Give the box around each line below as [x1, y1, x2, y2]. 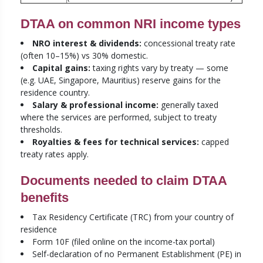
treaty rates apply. [21, 149, 89, 160]
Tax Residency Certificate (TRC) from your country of [32, 211, 234, 223]
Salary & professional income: [32, 99, 159, 111]
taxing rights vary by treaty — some [90, 62, 228, 74]
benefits [21, 190, 69, 205]
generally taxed [159, 99, 218, 111]
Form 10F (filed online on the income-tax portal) [32, 236, 215, 248]
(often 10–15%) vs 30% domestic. [21, 50, 148, 62]
